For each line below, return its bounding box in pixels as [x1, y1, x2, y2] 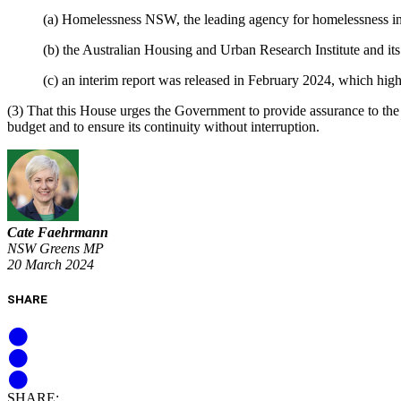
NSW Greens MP [7, 241, 104, 257]
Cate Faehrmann [7, 225, 108, 241]
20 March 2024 [7, 257, 94, 273]
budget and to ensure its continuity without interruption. [7, 119, 320, 135]
